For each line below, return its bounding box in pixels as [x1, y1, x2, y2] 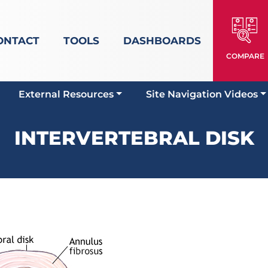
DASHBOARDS [123, 35, 201, 47]
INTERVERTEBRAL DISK [14, 126, 254, 150]
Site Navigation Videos [146, 89, 258, 100]
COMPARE [226, 51, 264, 60]
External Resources [19, 89, 114, 100]
